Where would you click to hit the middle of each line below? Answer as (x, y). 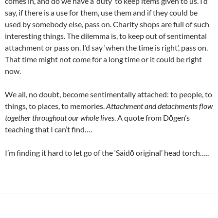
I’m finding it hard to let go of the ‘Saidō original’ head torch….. (107, 153)
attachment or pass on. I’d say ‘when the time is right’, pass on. (106, 47)
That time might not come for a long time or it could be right (103, 59)
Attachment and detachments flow (159, 106)
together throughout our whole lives (60, 118)
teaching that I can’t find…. (48, 129)
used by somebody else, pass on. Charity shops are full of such (107, 24)
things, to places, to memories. (55, 106)
